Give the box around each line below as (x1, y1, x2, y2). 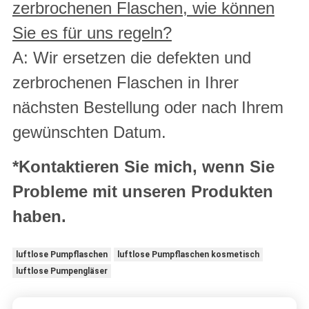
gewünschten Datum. (12, 123, 166, 142)
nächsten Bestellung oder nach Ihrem (12, 98, 283, 117)
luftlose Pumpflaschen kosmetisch (117, 250, 259, 260)
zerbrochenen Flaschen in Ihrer (12, 73, 239, 92)
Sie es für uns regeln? (12, 23, 172, 43)
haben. (12, 207, 66, 226)
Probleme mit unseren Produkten (12, 182, 273, 201)
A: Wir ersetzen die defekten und (12, 48, 251, 68)
